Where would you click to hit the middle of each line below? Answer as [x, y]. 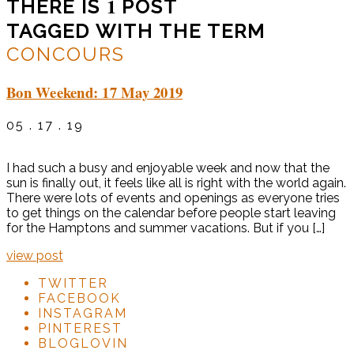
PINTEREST [80, 328]
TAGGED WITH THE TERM [136, 31]
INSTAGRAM [83, 313]
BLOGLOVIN [83, 343]
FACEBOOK [79, 298]
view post [35, 255]
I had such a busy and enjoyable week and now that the [168, 168]
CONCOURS [66, 54]
